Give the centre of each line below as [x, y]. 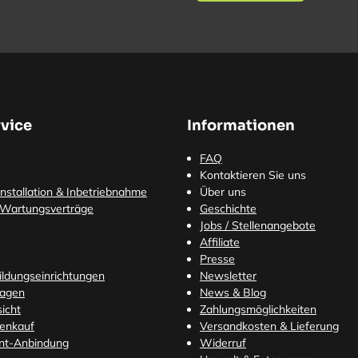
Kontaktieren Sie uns [253, 175]
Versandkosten [238, 326]
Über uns [223, 191]
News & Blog [233, 292]
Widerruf [223, 342]
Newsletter [228, 275]
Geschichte [228, 208]
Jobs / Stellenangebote [258, 225]
